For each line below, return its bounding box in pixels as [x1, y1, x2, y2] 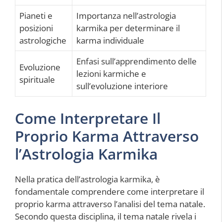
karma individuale [76, 35, 144, 47]
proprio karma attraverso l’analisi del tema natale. [15, 198, 205, 210]
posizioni [19, 22, 53, 34]
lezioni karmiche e [76, 68, 146, 80]
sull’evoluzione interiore [76, 80, 168, 92]
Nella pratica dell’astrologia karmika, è [15, 173, 160, 185]
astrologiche [19, 35, 66, 47]
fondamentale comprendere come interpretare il [15, 185, 204, 197]
